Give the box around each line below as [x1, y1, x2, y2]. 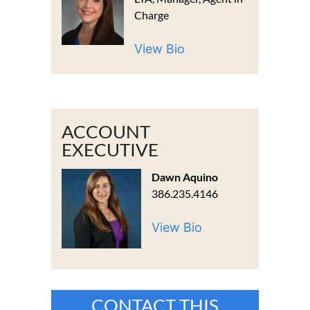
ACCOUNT [62, 120, 150, 143]
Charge [134, 8, 170, 21]
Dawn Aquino [152, 170, 218, 183]
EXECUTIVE [62, 138, 158, 161]
